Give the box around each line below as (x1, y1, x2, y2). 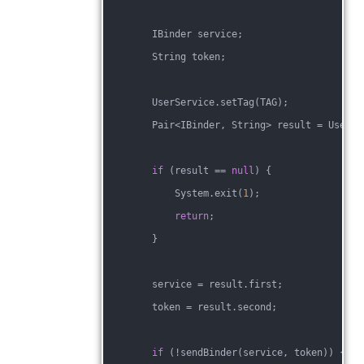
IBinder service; (106, 28, 243, 40)
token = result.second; (106, 301, 277, 313)
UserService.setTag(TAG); (106, 97, 288, 108)
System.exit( (106, 188, 243, 199)
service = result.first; (106, 279, 283, 290)
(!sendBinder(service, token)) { (163, 347, 345, 358)
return (175, 210, 209, 222)
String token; (106, 51, 226, 63)
